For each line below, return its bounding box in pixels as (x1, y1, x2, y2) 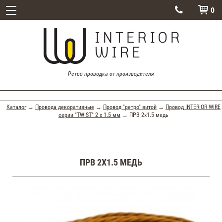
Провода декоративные (35, 103, 94, 111)
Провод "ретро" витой (103, 103, 157, 111)
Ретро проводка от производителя (68, 69, 154, 77)
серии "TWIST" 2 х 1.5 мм (58, 111, 120, 118)
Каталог (6, 103, 26, 111)
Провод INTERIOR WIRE (166, 103, 221, 111)
